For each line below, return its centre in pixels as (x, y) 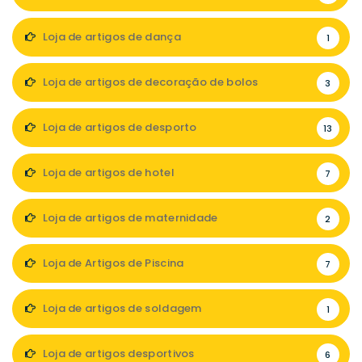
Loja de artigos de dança (110, 36)
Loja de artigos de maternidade (129, 217)
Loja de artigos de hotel (107, 172)
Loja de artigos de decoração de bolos (149, 82)
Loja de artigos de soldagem (121, 308)
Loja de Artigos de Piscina (112, 263)
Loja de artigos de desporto (118, 127)
